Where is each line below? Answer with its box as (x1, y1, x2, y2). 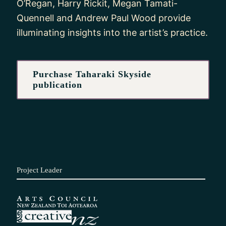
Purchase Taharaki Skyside (33, 69, 151, 79)
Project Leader (17, 165, 62, 174)
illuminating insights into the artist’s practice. (17, 27, 208, 38)
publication (33, 79, 82, 90)
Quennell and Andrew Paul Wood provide (17, 12, 191, 23)
